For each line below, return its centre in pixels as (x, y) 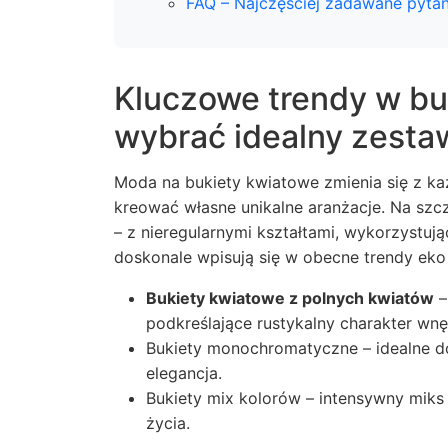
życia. (168, 423)
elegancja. (184, 373)
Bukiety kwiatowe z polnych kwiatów (290, 298)
